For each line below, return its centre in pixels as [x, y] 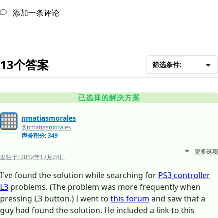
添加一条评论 [35, 13]
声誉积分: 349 [40, 136]
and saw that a [177, 199]
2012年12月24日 [43, 157]
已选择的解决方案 [109, 98]
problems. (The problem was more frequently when [104, 187]
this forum [130, 199]
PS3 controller [184, 175]
